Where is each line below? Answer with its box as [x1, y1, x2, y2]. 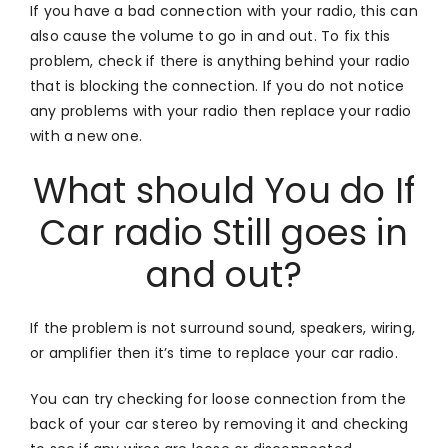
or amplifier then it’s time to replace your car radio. [30, 342, 398, 363]
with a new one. [30, 125, 142, 146]
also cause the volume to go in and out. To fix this [30, 25, 391, 46]
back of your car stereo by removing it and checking [30, 413, 409, 434]
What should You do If [32, 165, 416, 215]
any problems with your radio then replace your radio [30, 100, 412, 121]
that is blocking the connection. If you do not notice [30, 75, 405, 96]
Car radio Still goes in [40, 207, 408, 257]
